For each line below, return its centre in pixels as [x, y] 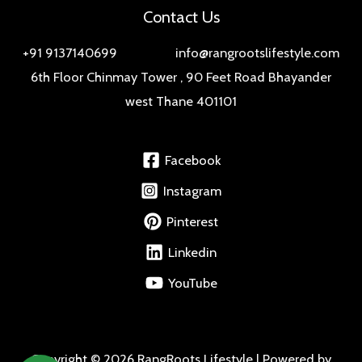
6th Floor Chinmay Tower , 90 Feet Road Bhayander [181, 77]
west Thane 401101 [181, 101]
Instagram [192, 191]
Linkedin [192, 252]
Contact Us [181, 17]
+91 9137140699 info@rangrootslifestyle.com [181, 53]
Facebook [192, 160]
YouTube [192, 283]
